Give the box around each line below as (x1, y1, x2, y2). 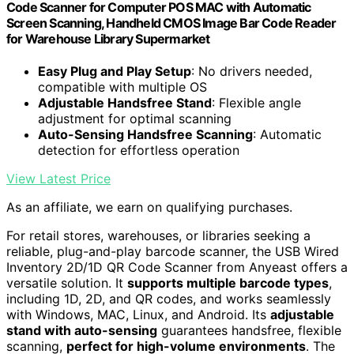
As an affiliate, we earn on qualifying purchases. (6, 199, 292, 216)
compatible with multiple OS (38, 79, 207, 96)
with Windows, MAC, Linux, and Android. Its (6, 307, 270, 323)
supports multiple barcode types (127, 275, 329, 292)
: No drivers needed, (191, 63, 312, 80)
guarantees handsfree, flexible (157, 322, 341, 339)
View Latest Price (6, 171, 111, 187)
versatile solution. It (6, 275, 127, 292)
